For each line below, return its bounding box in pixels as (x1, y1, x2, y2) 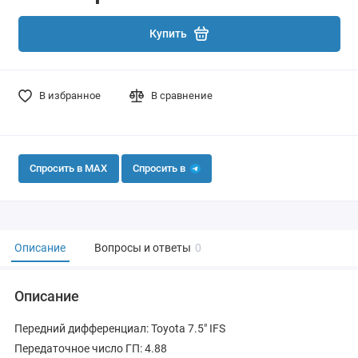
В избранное (38, 89, 101, 101)
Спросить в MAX (30, 162, 107, 175)
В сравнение (151, 89, 213, 101)
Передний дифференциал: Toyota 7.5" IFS (14, 322, 225, 336)
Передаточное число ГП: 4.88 (14, 342, 167, 356)
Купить (149, 26, 187, 41)
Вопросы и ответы (94, 241, 191, 255)
